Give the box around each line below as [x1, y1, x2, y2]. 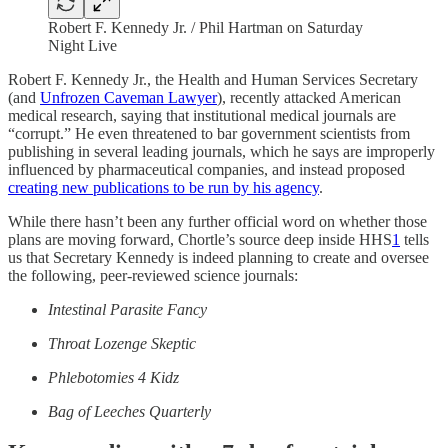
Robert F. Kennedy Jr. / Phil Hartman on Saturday [48, 18, 363, 36]
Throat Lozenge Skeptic [48, 334, 196, 352]
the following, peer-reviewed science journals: [8, 266, 298, 284]
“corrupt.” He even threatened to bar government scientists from [8, 124, 410, 142]
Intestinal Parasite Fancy [48, 300, 207, 318]
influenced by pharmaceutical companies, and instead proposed [8, 160, 405, 178]
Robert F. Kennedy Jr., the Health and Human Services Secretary [8, 70, 418, 88]
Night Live [48, 36, 117, 54]
